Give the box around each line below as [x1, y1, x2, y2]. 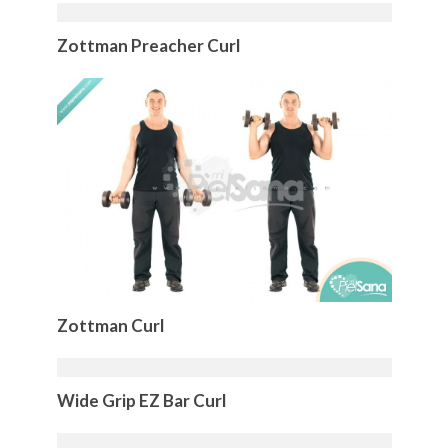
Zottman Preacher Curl [56, 35, 240, 57]
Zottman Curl [56, 314, 164, 336]
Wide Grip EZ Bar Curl [56, 389, 226, 411]
